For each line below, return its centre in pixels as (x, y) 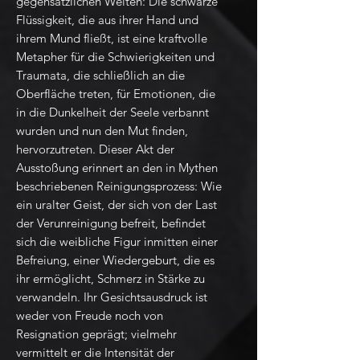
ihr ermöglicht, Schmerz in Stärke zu (110, 279)
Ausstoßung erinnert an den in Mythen (117, 168)
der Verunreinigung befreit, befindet (111, 223)
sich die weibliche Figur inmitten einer (117, 242)
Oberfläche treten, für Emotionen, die (116, 94)
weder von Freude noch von (90, 316)
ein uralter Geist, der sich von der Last (117, 205)
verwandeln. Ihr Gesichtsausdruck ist (112, 297)
